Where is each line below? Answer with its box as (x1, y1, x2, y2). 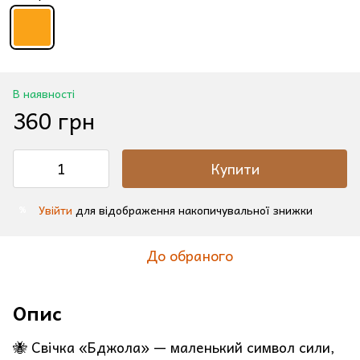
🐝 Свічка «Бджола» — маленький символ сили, (13, 335, 335, 358)
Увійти (39, 200, 72, 219)
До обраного (146, 243, 233, 267)
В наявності (13, 84, 75, 102)
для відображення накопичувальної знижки (72, 200, 313, 219)
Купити (210, 156, 260, 180)
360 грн (13, 101, 95, 138)
